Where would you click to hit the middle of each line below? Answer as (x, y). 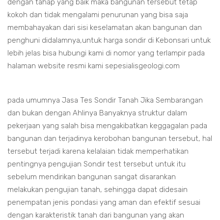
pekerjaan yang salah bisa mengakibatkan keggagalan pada (107, 126)
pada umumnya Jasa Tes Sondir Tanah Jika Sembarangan (105, 100)
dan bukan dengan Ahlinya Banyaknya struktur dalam (97, 113)
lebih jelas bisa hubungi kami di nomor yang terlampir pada (106, 53)
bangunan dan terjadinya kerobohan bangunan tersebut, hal (110, 138)
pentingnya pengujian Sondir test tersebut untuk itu (96, 164)
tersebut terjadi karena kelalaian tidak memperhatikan (98, 151)
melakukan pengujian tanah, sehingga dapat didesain (97, 190)
